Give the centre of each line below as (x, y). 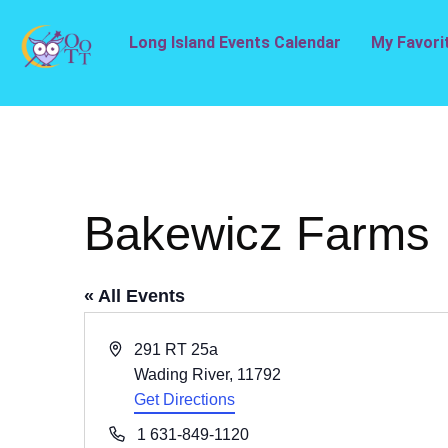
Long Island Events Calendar (235, 42)
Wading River (182, 374)
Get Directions (185, 399)
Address (137, 348)
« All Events (134, 296)
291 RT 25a (176, 349)
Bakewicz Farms (257, 233)
